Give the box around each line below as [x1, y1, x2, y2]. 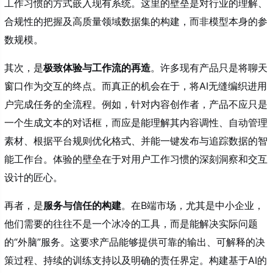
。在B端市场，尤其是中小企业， [121, 199, 264, 211]
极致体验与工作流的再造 [43, 62, 151, 74]
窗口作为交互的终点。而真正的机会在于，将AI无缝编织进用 [4, 80, 267, 92]
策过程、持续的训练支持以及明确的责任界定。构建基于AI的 [4, 254, 267, 266]
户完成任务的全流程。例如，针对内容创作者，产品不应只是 [4, 98, 268, 110]
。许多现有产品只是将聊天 [151, 62, 268, 74]
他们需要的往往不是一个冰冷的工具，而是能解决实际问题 [4, 218, 258, 230]
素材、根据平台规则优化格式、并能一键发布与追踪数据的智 [4, 135, 268, 147]
